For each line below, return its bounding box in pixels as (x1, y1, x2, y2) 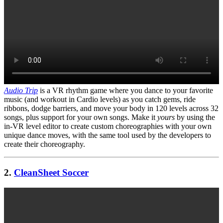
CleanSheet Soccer (14, 167, 89, 178)
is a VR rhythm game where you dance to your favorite (38, 86, 213, 95)
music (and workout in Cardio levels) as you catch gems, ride (4, 95, 196, 104)
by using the (175, 113, 215, 122)
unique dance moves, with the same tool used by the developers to (4, 131, 211, 140)
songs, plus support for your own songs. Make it (4, 113, 157, 122)
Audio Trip (4, 86, 38, 95)
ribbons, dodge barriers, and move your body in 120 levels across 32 (4, 104, 219, 113)
